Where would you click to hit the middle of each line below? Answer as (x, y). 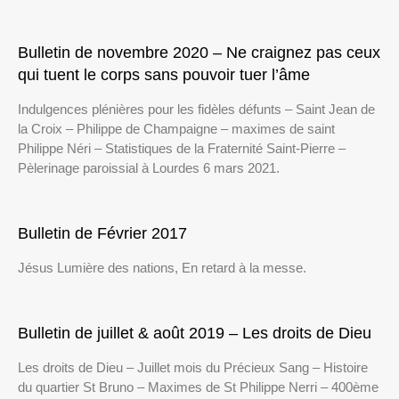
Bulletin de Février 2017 (102, 234)
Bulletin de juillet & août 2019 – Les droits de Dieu (195, 334)
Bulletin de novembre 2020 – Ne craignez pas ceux (199, 53)
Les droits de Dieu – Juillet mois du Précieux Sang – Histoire (193, 368)
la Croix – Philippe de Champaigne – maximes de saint (176, 129)
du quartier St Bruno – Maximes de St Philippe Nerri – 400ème (198, 387)
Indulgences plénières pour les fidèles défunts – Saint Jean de (196, 110)
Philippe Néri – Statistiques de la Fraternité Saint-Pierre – (182, 149)
